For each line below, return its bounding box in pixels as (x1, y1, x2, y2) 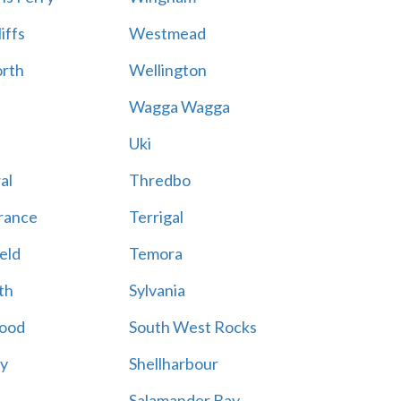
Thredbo (128, 170, 191, 190)
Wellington (128, 60, 207, 80)
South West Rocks (128, 317, 257, 337)
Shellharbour (128, 354, 218, 373)
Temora (128, 243, 183, 263)
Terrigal (128, 207, 183, 226)
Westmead (128, 23, 206, 43)
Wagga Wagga (128, 97, 230, 116)
